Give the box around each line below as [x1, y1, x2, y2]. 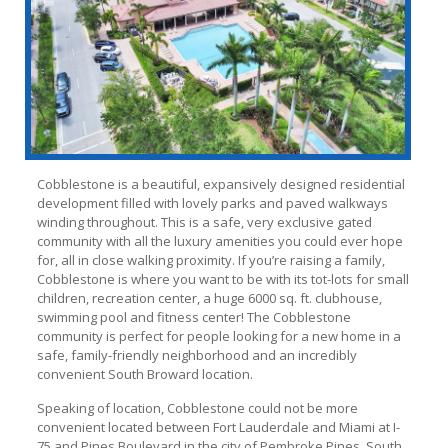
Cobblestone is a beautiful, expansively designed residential [36, 174, 405, 193]
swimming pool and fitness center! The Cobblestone [36, 307, 351, 326]
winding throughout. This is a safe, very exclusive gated [36, 212, 372, 231]
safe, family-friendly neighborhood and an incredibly [36, 345, 357, 364]
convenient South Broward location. [36, 364, 253, 383]
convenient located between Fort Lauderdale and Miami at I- [36, 417, 400, 436]
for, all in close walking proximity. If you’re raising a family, [36, 250, 385, 269]
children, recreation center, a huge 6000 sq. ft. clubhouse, [36, 288, 382, 307]
